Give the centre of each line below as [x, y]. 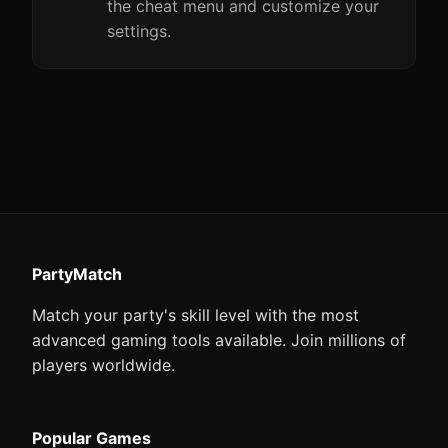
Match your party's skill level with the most [195, 315]
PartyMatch [77, 274]
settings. [139, 31]
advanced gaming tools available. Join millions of [219, 340]
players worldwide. [103, 365]
